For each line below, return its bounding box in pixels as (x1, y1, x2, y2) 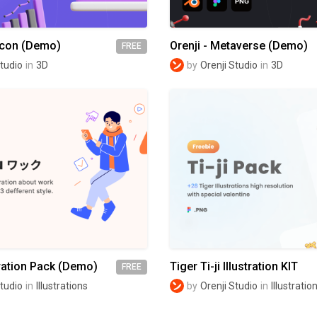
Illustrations (36, 279, 88, 292)
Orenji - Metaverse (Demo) (170, 39, 308, 53)
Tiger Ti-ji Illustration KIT (170, 260, 298, 273)
